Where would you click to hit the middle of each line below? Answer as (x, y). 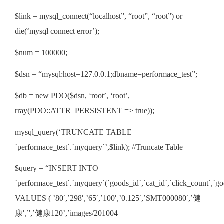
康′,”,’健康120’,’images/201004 (66, 213)
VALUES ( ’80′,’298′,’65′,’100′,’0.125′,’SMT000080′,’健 (108, 198)
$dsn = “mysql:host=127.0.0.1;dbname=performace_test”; (106, 74)
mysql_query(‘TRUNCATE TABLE (73, 132)
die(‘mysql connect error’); (57, 31)
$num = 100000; (41, 53)
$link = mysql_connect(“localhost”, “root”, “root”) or (99, 16)
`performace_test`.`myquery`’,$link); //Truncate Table (99, 147)
